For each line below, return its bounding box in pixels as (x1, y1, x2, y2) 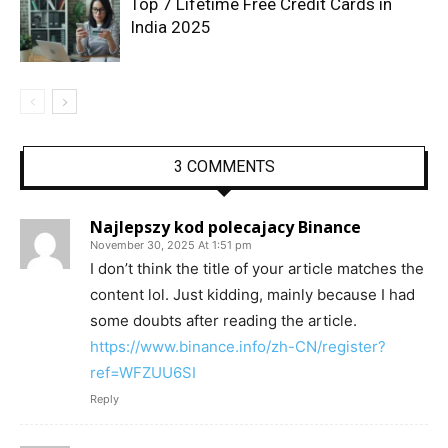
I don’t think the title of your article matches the (90, 259, 424, 279)
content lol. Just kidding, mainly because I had (90, 285, 415, 305)
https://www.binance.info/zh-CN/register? (90, 337, 386, 357)
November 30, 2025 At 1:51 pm (90, 238, 252, 253)
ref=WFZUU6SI (90, 363, 196, 383)
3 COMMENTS (173, 157, 275, 177)
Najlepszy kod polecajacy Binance (90, 216, 361, 239)
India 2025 (130, 17, 211, 38)
